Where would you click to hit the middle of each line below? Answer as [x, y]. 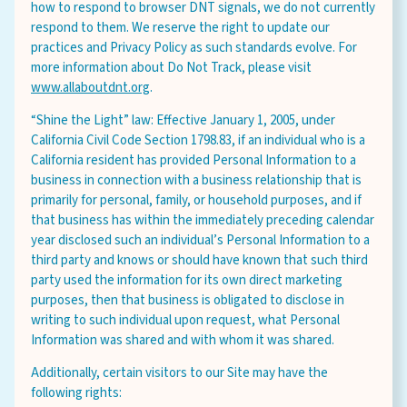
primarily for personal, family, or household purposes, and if [196, 200]
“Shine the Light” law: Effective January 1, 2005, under [183, 120]
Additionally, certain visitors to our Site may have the [179, 373]
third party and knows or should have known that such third [199, 260]
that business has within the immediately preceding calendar [203, 220]
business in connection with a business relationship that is [196, 180]
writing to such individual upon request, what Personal [185, 320]
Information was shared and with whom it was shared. [184, 340]
